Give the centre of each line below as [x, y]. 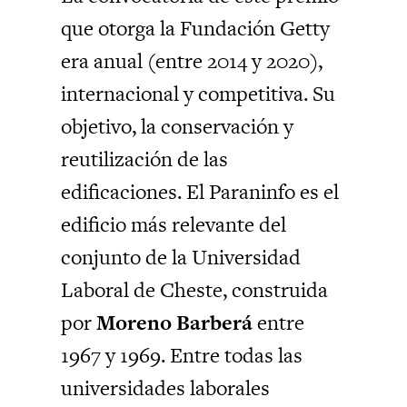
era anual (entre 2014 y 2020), [192, 60]
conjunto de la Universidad [181, 257]
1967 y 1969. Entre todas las [182, 355]
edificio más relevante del [174, 224]
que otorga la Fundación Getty [196, 28]
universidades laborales [166, 387]
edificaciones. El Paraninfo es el [200, 191]
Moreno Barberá [175, 322]
